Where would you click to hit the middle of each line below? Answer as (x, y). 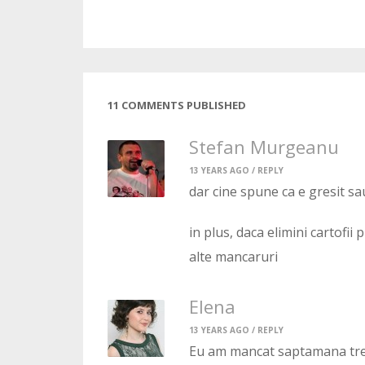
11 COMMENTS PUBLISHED (177, 106)
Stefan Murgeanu (264, 147)
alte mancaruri (233, 257)
